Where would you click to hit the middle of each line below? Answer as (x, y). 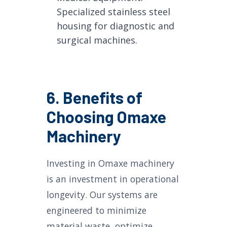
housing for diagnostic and (116, 26)
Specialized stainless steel (113, 12)
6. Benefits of (94, 97)
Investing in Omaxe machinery (110, 163)
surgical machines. (97, 40)
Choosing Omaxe (106, 117)
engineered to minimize (97, 210)
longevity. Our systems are (102, 195)
